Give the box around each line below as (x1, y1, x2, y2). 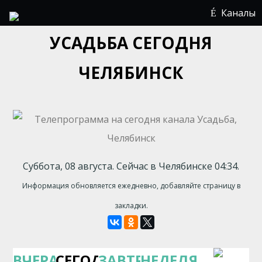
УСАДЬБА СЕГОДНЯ (50, 32, 212, 54)
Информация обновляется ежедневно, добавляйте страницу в (22, 181, 240, 191)
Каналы (221, 6, 256, 19)
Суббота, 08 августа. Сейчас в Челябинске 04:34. (23, 160, 239, 173)
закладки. (114, 201, 148, 211)
